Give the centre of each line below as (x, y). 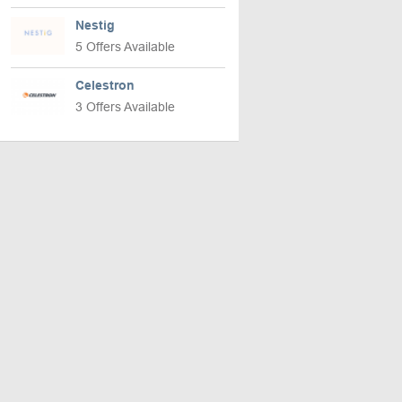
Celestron (105, 85)
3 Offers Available (125, 107)
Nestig (95, 25)
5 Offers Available (125, 47)
